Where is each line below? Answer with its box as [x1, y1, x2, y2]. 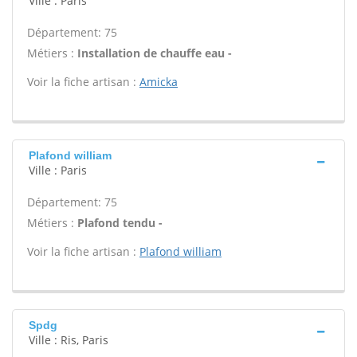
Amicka [139, 74, 178, 89]
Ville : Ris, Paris [29, 332, 108, 347]
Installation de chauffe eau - [77, 45, 232, 61]
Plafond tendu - [77, 215, 163, 230]
